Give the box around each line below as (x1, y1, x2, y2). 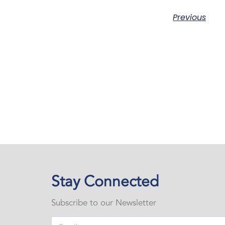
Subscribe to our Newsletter (51, 197, 156, 209)
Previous (173, 11, 206, 23)
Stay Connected (51, 171, 159, 192)
